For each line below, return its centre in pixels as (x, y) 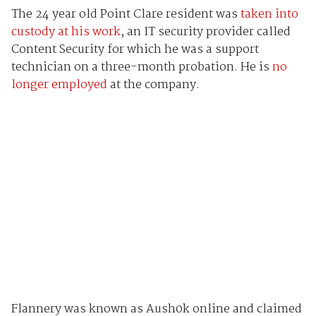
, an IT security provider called (205, 32)
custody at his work (66, 32)
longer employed (59, 85)
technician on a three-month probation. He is (141, 68)
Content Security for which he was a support (135, 50)
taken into (269, 15)
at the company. (153, 85)
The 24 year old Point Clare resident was (126, 15)
